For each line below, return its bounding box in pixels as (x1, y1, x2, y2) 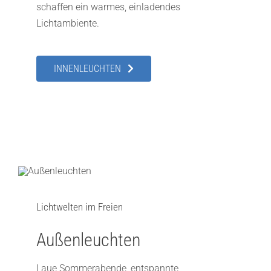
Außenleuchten (36, 229, 140, 251)
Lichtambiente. (36, 17, 99, 29)
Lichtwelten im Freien (36, 201, 123, 214)
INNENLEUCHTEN (53, 62, 121, 74)
